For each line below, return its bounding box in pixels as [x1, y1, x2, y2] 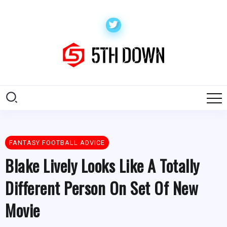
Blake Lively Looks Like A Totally [5, 154, 200, 178]
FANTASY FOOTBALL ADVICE [9, 139, 105, 147]
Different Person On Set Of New [5, 176, 198, 200]
